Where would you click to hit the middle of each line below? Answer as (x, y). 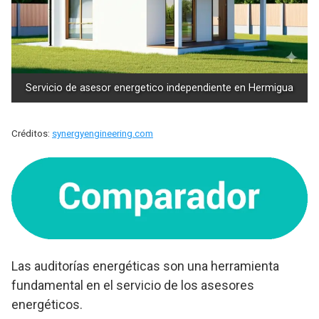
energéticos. (47, 305)
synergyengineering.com (103, 133)
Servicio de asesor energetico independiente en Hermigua (159, 88)
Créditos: (32, 133)
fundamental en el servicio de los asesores (133, 286)
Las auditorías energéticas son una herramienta (145, 266)
